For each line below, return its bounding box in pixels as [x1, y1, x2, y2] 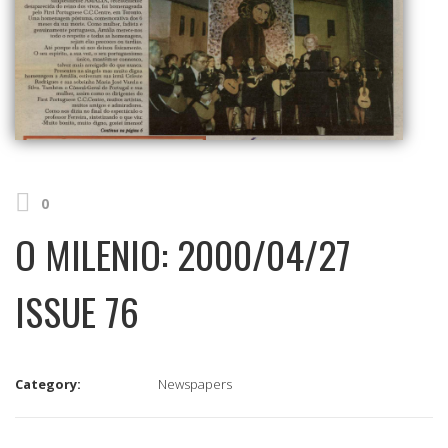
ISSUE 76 [15, 282, 139, 339]
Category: [15, 374, 81, 393]
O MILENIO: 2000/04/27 [15, 225, 351, 282]
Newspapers [158, 374, 232, 393]
